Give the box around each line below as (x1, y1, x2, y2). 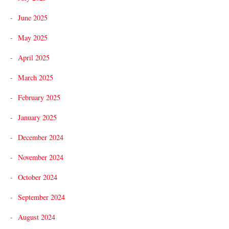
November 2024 (18, 152, 63, 162)
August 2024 (18, 212, 55, 222)
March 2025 (18, 72, 53, 82)
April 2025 (18, 52, 50, 62)
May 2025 (18, 32, 48, 42)
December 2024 (18, 132, 63, 142)
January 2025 (18, 112, 57, 122)
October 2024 (18, 172, 57, 182)
